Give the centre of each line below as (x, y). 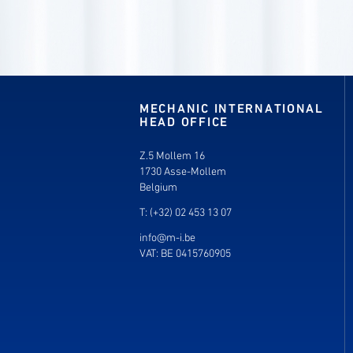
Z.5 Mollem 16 (172, 156)
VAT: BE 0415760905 (185, 254)
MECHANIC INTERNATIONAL (232, 110)
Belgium (158, 188)
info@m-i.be (167, 238)
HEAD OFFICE (184, 123)
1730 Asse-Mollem (183, 172)
